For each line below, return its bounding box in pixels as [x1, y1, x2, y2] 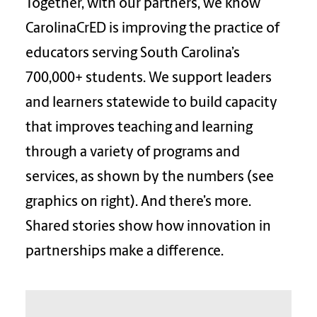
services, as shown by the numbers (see [25, 171, 274, 185]
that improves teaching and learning [25, 121, 253, 135]
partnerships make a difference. [25, 245, 224, 259]
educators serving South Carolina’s [25, 47, 240, 61]
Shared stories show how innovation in [25, 220, 271, 234]
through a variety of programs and [25, 146, 240, 160]
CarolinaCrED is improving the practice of [25, 22, 279, 36]
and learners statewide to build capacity [25, 96, 277, 110]
